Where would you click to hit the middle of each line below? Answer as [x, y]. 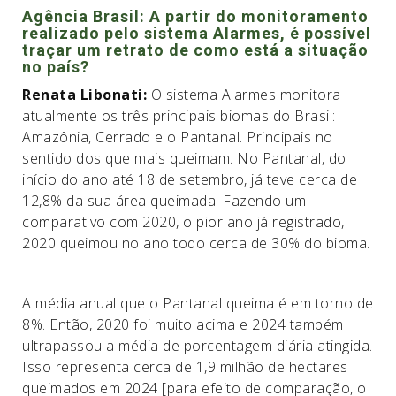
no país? [56, 67]
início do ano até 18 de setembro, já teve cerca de [190, 179]
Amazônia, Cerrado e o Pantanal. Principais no [178, 137]
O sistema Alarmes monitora [246, 95]
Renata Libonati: [87, 95]
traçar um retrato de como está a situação [195, 50]
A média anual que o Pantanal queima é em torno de [198, 303]
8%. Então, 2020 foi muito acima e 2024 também [183, 324]
